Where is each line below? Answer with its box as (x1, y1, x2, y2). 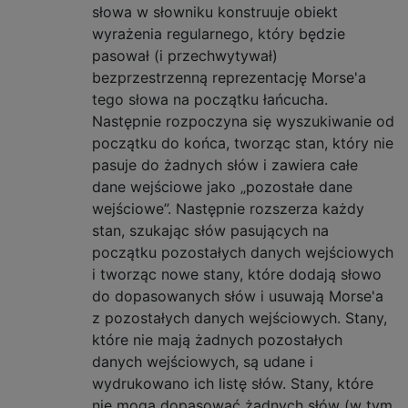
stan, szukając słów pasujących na (92, 220, 329, 240)
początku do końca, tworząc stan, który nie (92, 133, 393, 152)
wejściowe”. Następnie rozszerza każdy (92, 199, 364, 218)
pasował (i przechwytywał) (92, 46, 278, 65)
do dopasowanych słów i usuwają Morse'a (92, 286, 383, 305)
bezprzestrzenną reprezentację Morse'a (92, 67, 366, 87)
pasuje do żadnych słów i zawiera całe (92, 155, 358, 174)
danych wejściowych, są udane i (92, 352, 313, 371)
